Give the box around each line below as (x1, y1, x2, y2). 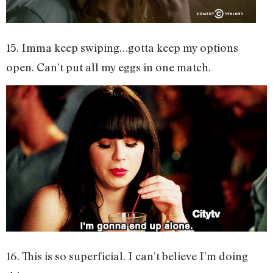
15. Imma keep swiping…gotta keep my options (6, 40, 238, 54)
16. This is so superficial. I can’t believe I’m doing (6, 249, 248, 263)
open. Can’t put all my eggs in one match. (6, 60, 211, 74)
